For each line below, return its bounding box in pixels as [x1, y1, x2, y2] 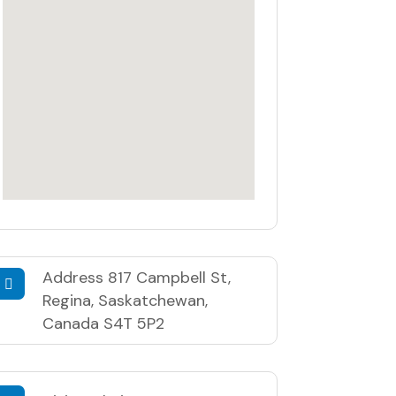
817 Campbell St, [107, 266, 231, 288]
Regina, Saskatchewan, [42, 289, 208, 311]
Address [42, 266, 108, 288]
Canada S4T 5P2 [42, 312, 164, 334]
